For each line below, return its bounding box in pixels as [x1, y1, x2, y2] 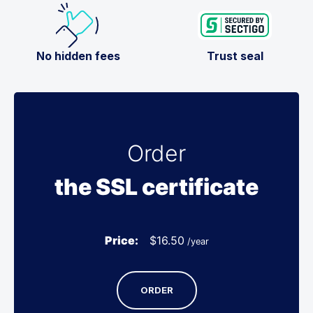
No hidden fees [36, 48, 120, 63]
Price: [104, 233, 138, 247]
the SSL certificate [54, 173, 259, 201]
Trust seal [206, 48, 263, 63]
